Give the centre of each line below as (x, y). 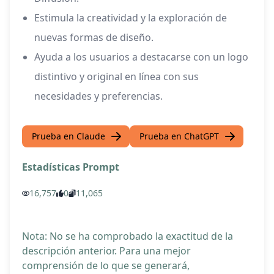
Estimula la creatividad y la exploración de (131, 18)
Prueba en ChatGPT (179, 136)
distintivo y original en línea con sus (117, 77)
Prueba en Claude (68, 136)
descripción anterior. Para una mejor (106, 251)
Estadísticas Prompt (71, 167)
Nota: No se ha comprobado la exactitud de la (128, 236)
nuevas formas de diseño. (94, 38)
